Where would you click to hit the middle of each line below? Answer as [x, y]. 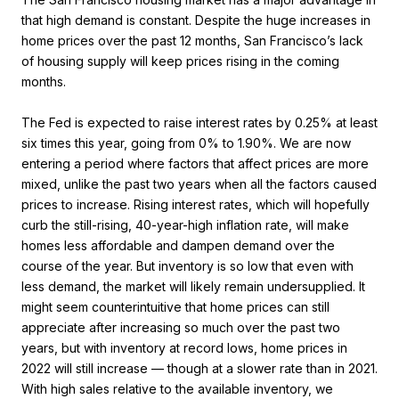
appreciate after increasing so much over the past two [181, 327]
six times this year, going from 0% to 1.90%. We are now [186, 142]
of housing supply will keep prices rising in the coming [180, 61]
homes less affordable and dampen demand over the [178, 245]
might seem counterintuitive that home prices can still [175, 306]
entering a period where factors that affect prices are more [195, 163]
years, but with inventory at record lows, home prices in [184, 347]
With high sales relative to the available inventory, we [177, 388]
